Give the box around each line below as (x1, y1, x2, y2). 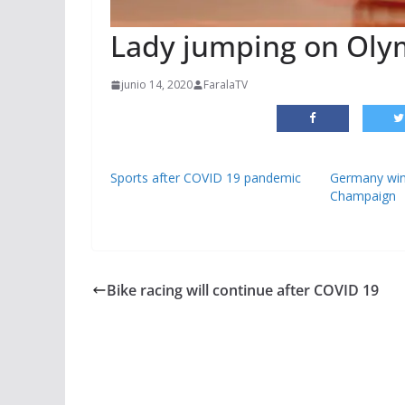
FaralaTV (203, 77, 248, 93)
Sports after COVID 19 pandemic (110, 169, 301, 187)
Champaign (330, 187, 397, 205)
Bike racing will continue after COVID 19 (107, 280, 379, 301)
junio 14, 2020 (121, 77, 193, 93)
